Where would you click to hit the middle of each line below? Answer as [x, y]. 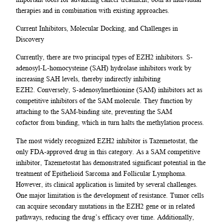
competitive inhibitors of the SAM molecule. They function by [104, 101]
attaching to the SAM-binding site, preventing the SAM [94, 112]
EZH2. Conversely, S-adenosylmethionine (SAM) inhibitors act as [109, 90]
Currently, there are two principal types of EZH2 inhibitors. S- [104, 57]
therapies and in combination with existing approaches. [93, 10]
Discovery [31, 39]
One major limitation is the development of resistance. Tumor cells [110, 195]
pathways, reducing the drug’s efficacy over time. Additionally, [105, 217]
